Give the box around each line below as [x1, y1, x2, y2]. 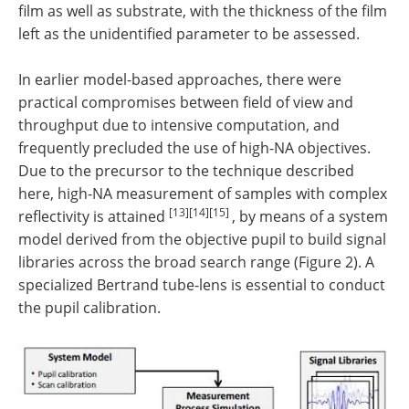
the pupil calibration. [18, 298, 161, 319]
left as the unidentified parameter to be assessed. [18, 24, 360, 45]
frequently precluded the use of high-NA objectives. [18, 138, 371, 159]
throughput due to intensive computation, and [18, 115, 340, 136]
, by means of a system [232, 206, 388, 227]
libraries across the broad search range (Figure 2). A [18, 252, 374, 273]
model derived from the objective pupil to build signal [18, 229, 386, 250]
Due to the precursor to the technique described [18, 161, 354, 182]
